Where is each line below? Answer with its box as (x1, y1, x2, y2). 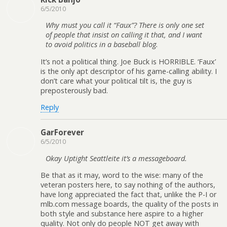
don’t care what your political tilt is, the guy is (41, 75, 192, 86)
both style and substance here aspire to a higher (41, 209, 203, 219)
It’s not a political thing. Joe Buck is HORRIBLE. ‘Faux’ (41, 56, 216, 66)
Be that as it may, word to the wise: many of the (41, 170, 203, 180)
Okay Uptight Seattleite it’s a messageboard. (46, 153, 187, 163)
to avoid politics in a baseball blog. (46, 40, 158, 50)
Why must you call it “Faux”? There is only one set (46, 20, 204, 30)
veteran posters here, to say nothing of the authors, (41, 180, 215, 190)
